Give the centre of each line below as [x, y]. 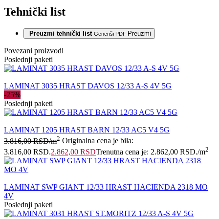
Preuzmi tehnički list [61, 34]
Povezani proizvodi [34, 51]
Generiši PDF [111, 34]
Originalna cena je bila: [98, 141]
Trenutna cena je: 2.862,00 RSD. [147, 152]
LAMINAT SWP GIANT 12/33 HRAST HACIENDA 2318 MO [106, 187]
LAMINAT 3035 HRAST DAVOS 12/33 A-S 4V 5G [88, 86]
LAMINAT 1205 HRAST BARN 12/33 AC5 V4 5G [87, 130]
